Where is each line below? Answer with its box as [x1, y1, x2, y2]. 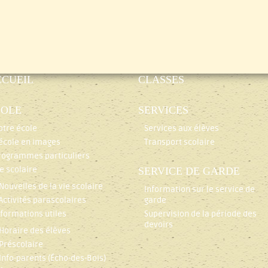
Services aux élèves [144, 123, 220, 133]
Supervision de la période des [144, 209, 257, 219]
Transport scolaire [144, 137, 215, 147]
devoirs [144, 220, 173, 230]
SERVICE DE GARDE [138, 165, 240, 177]
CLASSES [138, 74, 185, 86]
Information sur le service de [144, 184, 255, 194]
